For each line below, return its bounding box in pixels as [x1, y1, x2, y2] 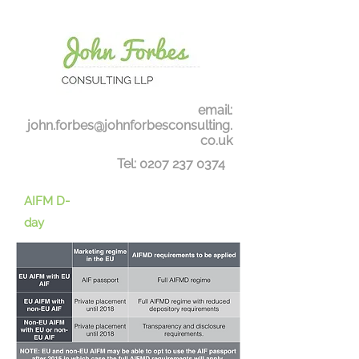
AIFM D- [24, 194, 70, 208]
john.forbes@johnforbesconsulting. [24, 118, 232, 133]
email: [198, 103, 232, 118]
